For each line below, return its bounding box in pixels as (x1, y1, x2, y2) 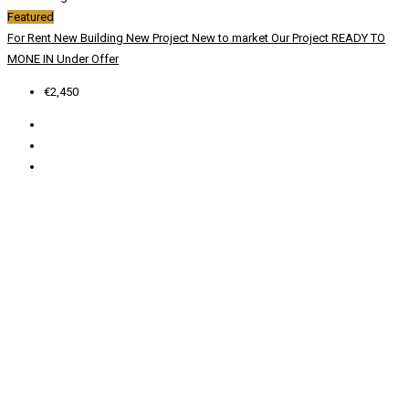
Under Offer (57, 52, 119, 67)
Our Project (271, 31, 331, 46)
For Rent (7, 31, 54, 46)
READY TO (331, 31, 385, 46)
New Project (126, 31, 192, 46)
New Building (54, 31, 126, 46)
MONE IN (7, 52, 57, 67)
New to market (192, 31, 271, 46)
